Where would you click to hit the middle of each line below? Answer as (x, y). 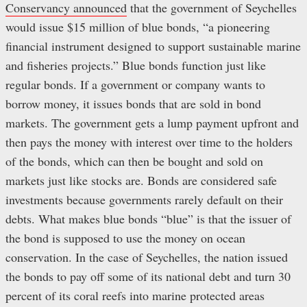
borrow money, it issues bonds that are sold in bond (133, 103)
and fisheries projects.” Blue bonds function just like (136, 65)
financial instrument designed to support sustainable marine (153, 46)
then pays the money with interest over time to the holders (149, 142)
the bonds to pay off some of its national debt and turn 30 (148, 276)
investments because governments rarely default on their (144, 199)
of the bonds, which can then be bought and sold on (134, 161)
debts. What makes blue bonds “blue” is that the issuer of (148, 218)
